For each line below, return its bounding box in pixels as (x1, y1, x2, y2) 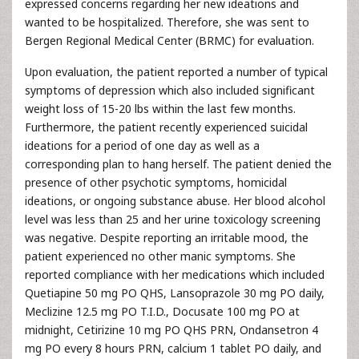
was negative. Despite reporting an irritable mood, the (25, 230, 309, 245)
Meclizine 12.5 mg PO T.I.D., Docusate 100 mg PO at (25, 304, 300, 319)
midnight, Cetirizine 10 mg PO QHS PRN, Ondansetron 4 (25, 322, 318, 337)
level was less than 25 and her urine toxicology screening (25, 212, 321, 227)
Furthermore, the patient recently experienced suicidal (25, 119, 308, 135)
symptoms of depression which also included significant (25, 83, 315, 98)
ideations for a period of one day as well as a (25, 138, 260, 153)
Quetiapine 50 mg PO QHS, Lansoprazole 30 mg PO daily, (25, 285, 325, 301)
